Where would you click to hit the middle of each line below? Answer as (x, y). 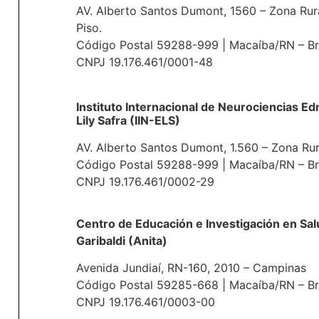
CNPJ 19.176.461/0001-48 (144, 62)
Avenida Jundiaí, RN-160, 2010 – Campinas (191, 268)
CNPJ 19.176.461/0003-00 (145, 302)
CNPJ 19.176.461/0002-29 (145, 182)
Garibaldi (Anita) (121, 240)
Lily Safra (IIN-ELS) (128, 121)
